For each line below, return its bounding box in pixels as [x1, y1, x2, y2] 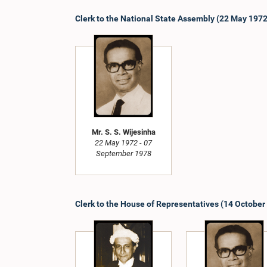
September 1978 [95, 149, 151, 159]
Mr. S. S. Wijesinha [91, 128, 156, 137]
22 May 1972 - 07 [95, 138, 152, 148]
